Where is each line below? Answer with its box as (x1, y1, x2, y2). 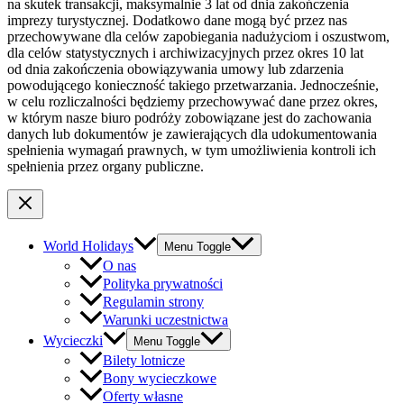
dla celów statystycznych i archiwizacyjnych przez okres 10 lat (7, 44, 363, 60)
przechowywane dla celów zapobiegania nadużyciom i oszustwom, (7, 28, 390, 44)
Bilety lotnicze (103, 353, 185, 369)
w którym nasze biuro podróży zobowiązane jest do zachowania (7, 109, 372, 125)
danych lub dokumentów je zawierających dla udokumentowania (7, 125, 377, 142)
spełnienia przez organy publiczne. (7, 158, 204, 174)
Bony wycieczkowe (103, 371, 216, 387)
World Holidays (43, 237, 133, 253)
